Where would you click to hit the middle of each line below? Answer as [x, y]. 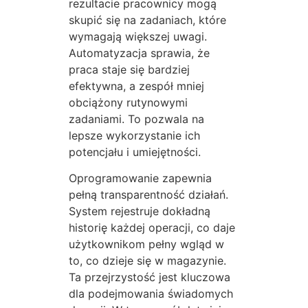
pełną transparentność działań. [148, 195]
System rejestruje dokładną [140, 211]
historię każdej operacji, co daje [152, 228]
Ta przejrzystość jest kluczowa [150, 277]
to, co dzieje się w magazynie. [147, 261]
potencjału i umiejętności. [135, 152]
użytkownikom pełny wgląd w [146, 244]
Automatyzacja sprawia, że [139, 53]
